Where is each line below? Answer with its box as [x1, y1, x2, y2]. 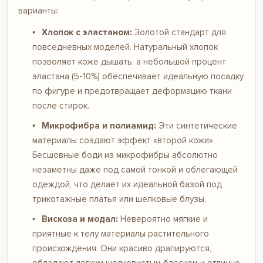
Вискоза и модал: [41, 213, 118, 224]
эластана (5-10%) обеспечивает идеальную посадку [32, 70, 244, 82]
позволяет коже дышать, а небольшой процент [32, 56, 226, 67]
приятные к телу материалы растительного [32, 228, 209, 239]
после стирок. [32, 100, 89, 111]
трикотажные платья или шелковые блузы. [32, 193, 206, 204]
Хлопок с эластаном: [41, 26, 132, 38]
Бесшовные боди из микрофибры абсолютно [32, 149, 218, 160]
